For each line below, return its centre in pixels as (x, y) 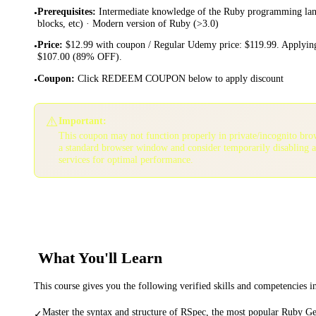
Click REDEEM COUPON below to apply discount (181, 78)
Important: (83, 120)
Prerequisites (65, 11)
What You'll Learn (100, 258)
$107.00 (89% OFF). (80, 57)
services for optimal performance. (126, 159)
